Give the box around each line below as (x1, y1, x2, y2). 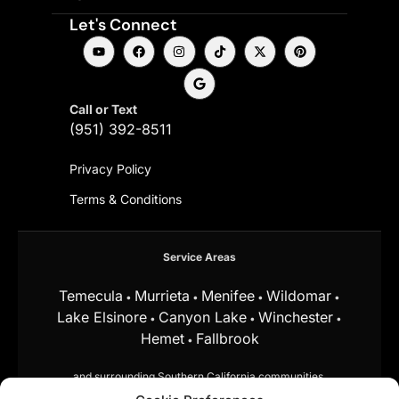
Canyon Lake (159, 308, 247, 327)
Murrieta (134, 287, 190, 305)
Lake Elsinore (57, 308, 147, 327)
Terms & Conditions (69, 191, 182, 208)
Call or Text (69, 102, 137, 118)
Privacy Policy (69, 161, 151, 177)
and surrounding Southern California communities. (73, 370, 326, 384)
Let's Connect (69, 14, 177, 36)
